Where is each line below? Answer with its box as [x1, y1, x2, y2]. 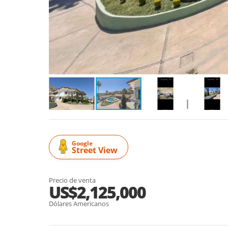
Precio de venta [49, 175, 96, 185]
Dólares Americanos [49, 198, 109, 208]
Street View [72, 144, 118, 156]
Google [72, 138, 93, 148]
